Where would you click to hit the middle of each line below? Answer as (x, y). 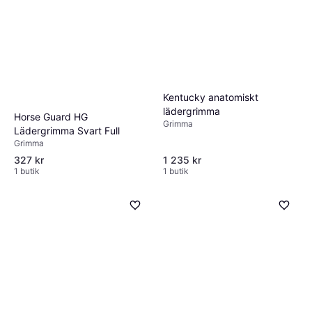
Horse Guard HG (51, 117)
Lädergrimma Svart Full (67, 131)
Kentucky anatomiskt (211, 97)
